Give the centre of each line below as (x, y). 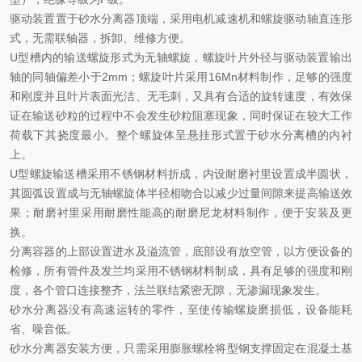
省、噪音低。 (44, 329)
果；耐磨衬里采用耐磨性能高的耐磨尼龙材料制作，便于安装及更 (181, 213)
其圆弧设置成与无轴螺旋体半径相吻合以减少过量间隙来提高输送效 (181, 193)
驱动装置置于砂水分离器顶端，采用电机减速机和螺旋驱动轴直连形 (181, 19)
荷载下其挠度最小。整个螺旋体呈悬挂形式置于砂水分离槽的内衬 (181, 135)
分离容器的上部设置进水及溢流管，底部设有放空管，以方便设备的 (181, 251)
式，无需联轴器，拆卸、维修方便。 (100, 38)
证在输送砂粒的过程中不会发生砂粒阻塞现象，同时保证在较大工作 (181, 116)
